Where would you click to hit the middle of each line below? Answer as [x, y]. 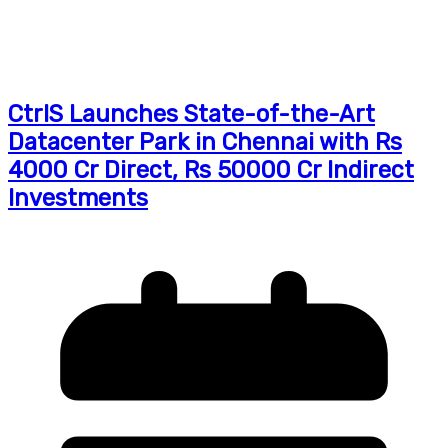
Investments [78, 197]
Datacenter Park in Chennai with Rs [205, 141]
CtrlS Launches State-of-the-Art [191, 113]
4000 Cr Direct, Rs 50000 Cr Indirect [211, 169]
